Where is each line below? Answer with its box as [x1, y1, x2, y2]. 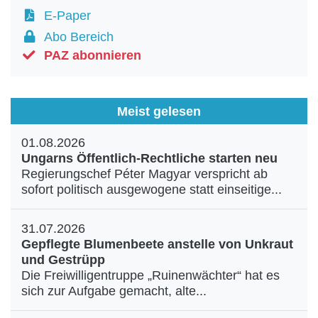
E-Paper [37, 9, 91, 23]
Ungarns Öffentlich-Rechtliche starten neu [21, 151, 278, 165]
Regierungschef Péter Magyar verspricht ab [21, 167, 268, 181]
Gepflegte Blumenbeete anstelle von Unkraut [21, 237, 293, 251]
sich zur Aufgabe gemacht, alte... [21, 284, 207, 298]
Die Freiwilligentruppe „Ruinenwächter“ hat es [21, 268, 280, 283]
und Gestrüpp [21, 253, 105, 267]
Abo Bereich [37, 30, 114, 44]
